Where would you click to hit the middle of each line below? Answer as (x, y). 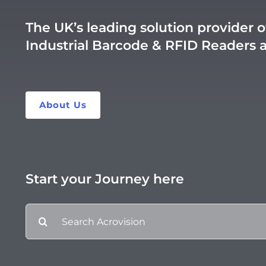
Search (42, 211)
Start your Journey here (104, 179)
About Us (63, 105)
